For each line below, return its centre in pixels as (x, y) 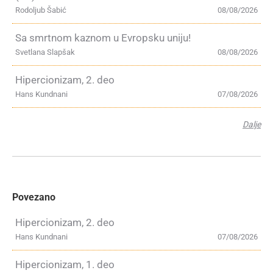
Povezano (34, 197)
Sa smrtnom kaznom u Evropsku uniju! (103, 37)
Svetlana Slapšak (45, 52)
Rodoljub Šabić (41, 10)
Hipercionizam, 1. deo (65, 264)
